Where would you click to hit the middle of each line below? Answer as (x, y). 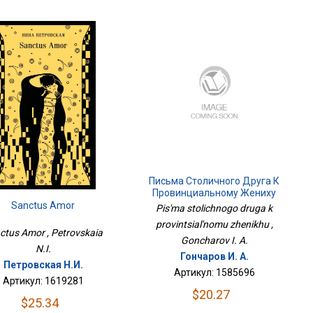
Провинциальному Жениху (214, 193)
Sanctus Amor (43, 205)
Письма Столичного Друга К (214, 181)
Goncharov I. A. (214, 241)
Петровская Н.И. (43, 264)
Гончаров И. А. (214, 257)
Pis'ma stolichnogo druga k (214, 209)
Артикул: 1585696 (214, 273)
